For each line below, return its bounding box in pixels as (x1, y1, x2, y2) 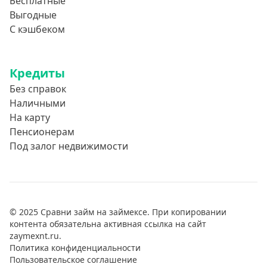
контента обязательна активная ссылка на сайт (10, 218, 206, 229)
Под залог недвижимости (10, 139, 128, 153)
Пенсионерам (10, 125, 74, 138)
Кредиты (10, 65, 65, 81)
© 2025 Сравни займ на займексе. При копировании (10, 206, 226, 218)
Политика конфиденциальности (10, 242, 141, 253)
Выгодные (10, 8, 57, 21)
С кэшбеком (10, 23, 65, 36)
